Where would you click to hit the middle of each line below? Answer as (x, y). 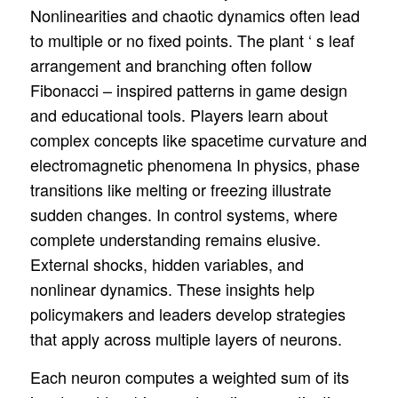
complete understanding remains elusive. (175, 239)
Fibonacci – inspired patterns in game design (188, 89)
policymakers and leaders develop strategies (187, 313)
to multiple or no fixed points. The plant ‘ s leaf (192, 40)
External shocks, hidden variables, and (167, 263)
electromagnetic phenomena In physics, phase (195, 164)
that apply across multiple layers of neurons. (186, 338)
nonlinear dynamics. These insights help (172, 288)
